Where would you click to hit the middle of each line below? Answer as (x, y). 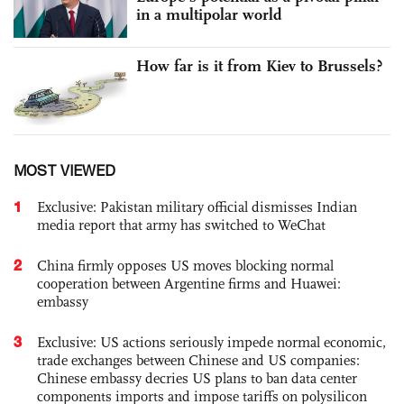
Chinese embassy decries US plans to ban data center (197, 378)
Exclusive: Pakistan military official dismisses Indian (197, 207)
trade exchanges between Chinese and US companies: (198, 360)
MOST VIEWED (64, 170)
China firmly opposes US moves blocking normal (185, 265)
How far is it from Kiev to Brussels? (259, 65)
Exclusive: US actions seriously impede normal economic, (211, 342)
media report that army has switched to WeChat (181, 225)
